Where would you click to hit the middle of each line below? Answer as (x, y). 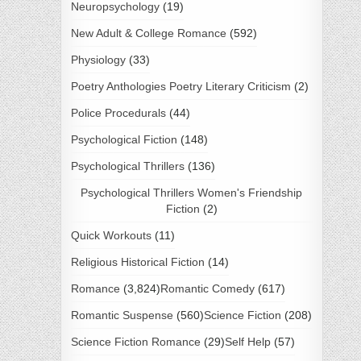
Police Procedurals (118, 112)
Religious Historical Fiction (137, 261)
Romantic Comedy (207, 288)
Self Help (247, 341)
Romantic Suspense (122, 315)
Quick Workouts (111, 235)
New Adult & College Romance (148, 33)
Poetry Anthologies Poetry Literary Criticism (180, 86)
